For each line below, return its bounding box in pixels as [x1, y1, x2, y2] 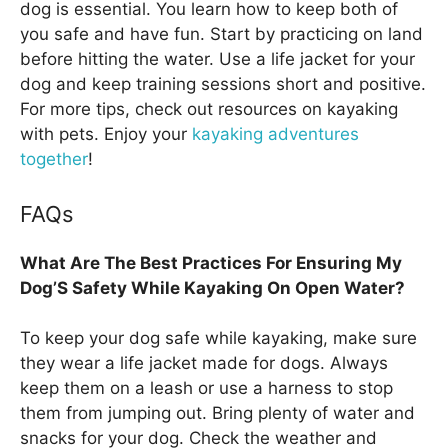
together [20, 149, 88, 170]
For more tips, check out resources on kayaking [20, 99, 398, 120]
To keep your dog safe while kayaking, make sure [20, 328, 417, 349]
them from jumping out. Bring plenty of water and [20, 403, 415, 424]
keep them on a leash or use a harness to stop [20, 378, 393, 399]
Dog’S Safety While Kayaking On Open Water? [20, 277, 405, 298]
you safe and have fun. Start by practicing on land [20, 24, 423, 45]
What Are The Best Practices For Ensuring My [20, 252, 402, 273]
